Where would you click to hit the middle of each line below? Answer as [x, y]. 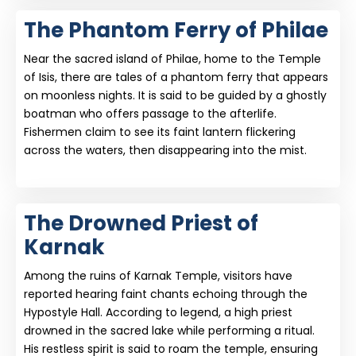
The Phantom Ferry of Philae [176, 30]
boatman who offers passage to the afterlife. [150, 114]
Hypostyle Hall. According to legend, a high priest [158, 312]
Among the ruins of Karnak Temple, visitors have [158, 276]
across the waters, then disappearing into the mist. [165, 150]
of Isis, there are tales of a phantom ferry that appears [176, 77]
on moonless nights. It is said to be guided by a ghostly [175, 95]
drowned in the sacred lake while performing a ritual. [169, 331]
